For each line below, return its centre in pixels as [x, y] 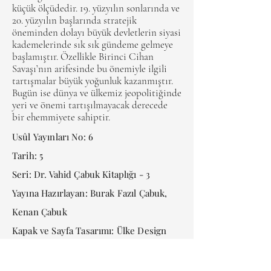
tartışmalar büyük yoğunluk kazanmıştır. [93, 81]
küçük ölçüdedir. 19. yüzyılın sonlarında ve [96, 8]
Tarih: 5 [28, 155]
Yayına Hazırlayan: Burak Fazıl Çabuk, [90, 193]
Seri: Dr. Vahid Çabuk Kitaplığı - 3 [81, 174]
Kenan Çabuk [40, 212]
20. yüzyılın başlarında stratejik [74, 20]
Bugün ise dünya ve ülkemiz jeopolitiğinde [97, 93]
